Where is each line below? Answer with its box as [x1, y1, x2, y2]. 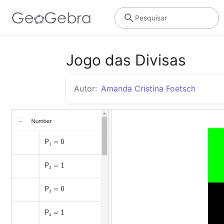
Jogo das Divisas [66, 51, 186, 69]
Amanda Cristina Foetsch [101, 83, 195, 93]
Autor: [74, 83, 97, 93]
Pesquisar [134, 13, 167, 22]
